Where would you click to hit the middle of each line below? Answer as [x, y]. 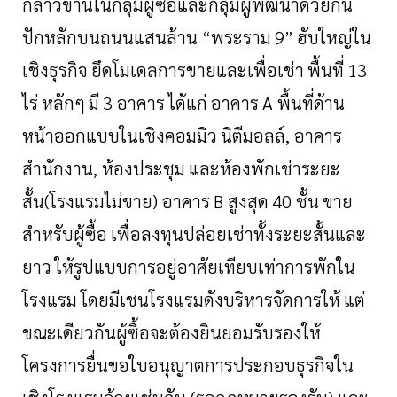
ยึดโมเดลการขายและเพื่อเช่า [198, 70]
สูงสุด [248, 202]
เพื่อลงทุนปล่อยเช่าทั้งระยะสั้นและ [238, 234]
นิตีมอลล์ [253, 136]
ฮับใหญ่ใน [335, 38]
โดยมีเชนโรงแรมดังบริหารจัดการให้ [210, 300]
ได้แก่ [188, 103]
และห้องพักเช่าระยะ [265, 169]
